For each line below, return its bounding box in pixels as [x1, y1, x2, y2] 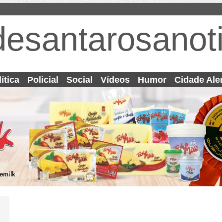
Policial [27, 75, 58, 85]
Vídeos [101, 75, 130, 85]
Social [66, 75, 93, 85]
